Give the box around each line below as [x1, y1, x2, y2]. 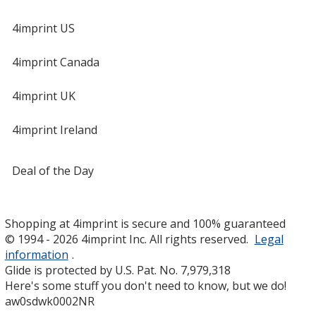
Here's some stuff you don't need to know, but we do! [4, 277, 286, 293]
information [4, 246, 68, 262]
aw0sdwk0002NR [4, 293, 95, 309]
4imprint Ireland [11, 121, 97, 138]
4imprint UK [11, 87, 75, 104]
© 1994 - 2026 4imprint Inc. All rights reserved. [4, 231, 251, 247]
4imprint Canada [11, 54, 99, 70]
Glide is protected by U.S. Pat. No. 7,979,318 [4, 262, 231, 278]
